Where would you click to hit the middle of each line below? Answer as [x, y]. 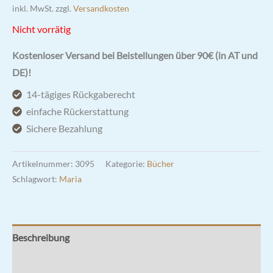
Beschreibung [41, 237]
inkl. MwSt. [33, 8]
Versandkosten [101, 8]
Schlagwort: [36, 179]
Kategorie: [126, 164]
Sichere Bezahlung [65, 129]
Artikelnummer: [44, 164]
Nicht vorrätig [41, 29]
